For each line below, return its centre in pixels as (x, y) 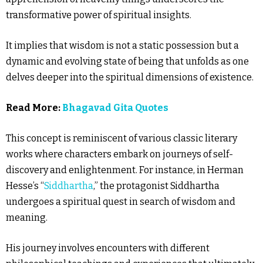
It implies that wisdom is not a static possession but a (122, 45)
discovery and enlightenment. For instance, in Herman (125, 170)
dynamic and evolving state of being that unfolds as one (127, 61)
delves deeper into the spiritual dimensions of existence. (130, 77)
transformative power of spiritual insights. (99, 15)
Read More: (34, 108)
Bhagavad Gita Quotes (115, 108)
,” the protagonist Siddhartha (156, 186)
